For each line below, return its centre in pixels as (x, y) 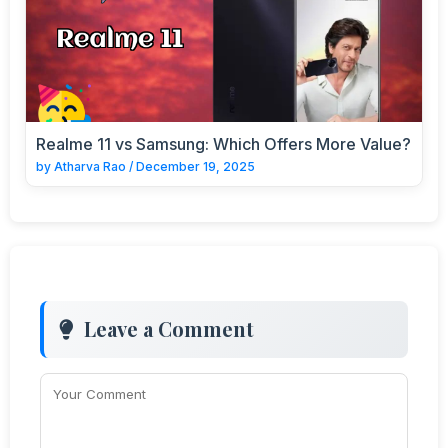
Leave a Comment (169, 328)
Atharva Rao (90, 166)
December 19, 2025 (195, 166)
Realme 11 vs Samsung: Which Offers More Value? (223, 143)
